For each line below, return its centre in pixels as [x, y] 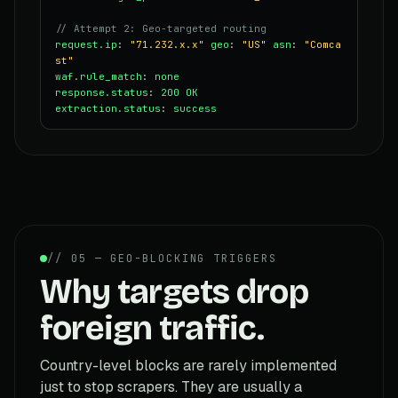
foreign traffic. [152, 328]
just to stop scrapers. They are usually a [171, 386]
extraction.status [108, 108]
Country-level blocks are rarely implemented [188, 365]
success [195, 108]
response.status [102, 92]
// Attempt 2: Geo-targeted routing [161, 28]
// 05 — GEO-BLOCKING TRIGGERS [162, 258]
